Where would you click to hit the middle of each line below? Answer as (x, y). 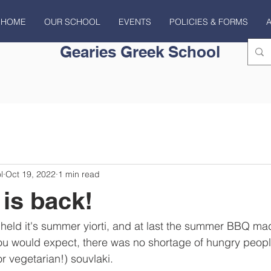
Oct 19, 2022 (31, 174)
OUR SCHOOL (72, 22)
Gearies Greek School (140, 52)
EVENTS (135, 22)
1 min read (79, 174)
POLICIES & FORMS (208, 22)
